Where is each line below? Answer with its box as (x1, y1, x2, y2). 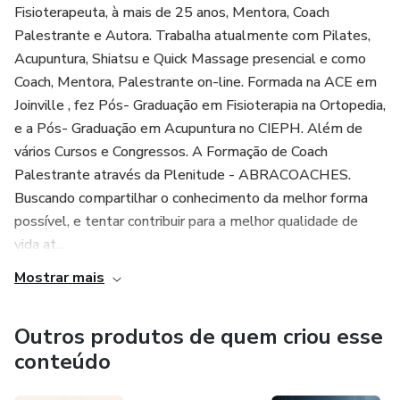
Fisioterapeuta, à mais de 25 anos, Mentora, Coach (14, 3, 329, 22)
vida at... (14, 235, 64, 254)
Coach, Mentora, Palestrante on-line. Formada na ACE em (14, 72, 377, 92)
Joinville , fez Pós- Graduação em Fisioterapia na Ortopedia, (14, 96, 386, 115)
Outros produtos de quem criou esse (14, 322, 383, 351)
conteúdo (14, 347, 111, 376)
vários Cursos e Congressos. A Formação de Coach (14, 142, 328, 162)
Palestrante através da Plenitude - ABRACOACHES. (14, 165, 351, 185)
